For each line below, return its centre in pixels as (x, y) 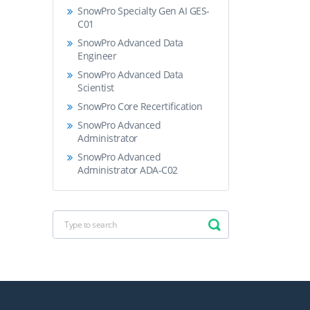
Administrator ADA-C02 (128, 170)
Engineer (97, 56)
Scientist (96, 88)
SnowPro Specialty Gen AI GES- (144, 11)
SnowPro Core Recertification (140, 107)
